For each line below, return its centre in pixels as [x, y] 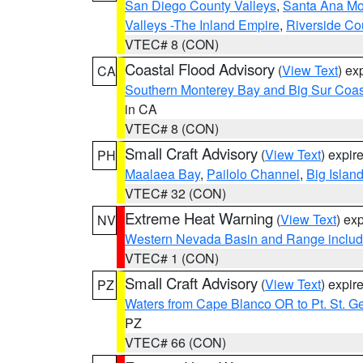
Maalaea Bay [162, 174]
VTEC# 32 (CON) [175, 193]
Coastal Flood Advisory [200, 69]
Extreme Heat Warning [199, 218]
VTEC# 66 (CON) [175, 342]
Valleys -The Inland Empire [202, 25]
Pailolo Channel [253, 174]
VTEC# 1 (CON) [172, 258]
